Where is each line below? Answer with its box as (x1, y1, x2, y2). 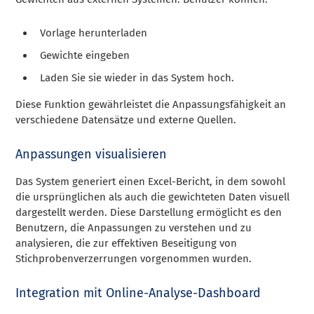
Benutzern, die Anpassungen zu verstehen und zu (15, 221, 252, 234)
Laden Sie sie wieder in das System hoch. (40, 71, 235, 84)
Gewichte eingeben (40, 48, 130, 62)
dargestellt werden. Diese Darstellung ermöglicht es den (15, 205, 282, 219)
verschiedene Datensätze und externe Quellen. (15, 113, 237, 126)
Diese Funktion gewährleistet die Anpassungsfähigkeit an (15, 97, 287, 111)
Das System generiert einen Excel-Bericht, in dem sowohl (15, 175, 286, 188)
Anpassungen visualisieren (15, 146, 168, 162)
